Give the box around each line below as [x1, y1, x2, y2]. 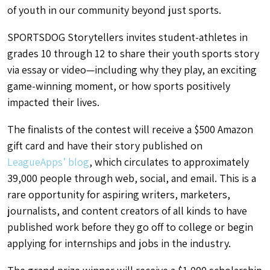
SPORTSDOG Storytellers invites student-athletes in [7, 30, 248, 44]
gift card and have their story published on [7, 139, 202, 152]
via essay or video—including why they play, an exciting [7, 63, 257, 77]
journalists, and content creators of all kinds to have [7, 204, 247, 218]
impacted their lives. [7, 95, 102, 109]
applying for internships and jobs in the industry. [7, 236, 231, 250]
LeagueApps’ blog [7, 155, 89, 169]
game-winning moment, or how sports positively [7, 79, 230, 93]
